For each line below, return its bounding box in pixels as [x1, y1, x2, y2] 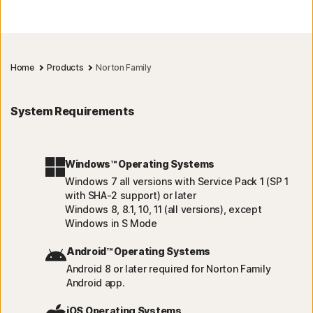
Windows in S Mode [65, 217, 157, 230]
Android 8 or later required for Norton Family [66, 263, 271, 275]
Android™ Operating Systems [66, 245, 211, 258]
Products [46, 62, 84, 73]
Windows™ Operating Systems [65, 158, 215, 170]
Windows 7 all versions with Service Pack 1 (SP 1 [65, 175, 289, 188]
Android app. [66, 277, 125, 289]
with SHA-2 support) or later [65, 189, 196, 202]
